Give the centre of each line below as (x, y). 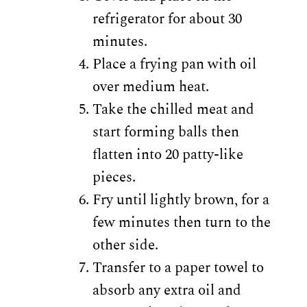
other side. (126, 245)
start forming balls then (166, 132)
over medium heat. (151, 87)
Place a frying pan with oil (175, 64)
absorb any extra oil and (167, 290)
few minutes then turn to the (182, 222)
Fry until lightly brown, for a (181, 200)
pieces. (114, 177)
